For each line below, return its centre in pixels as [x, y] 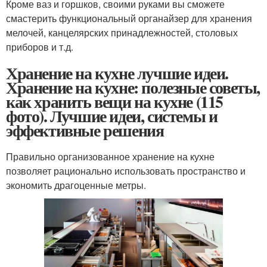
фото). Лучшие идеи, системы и [112, 116]
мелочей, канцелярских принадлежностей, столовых [122, 32]
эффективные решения [85, 130]
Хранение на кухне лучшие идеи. [117, 73]
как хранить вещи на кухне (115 [114, 101]
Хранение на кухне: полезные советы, [133, 87]
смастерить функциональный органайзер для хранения [129, 18]
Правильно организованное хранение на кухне [110, 156]
